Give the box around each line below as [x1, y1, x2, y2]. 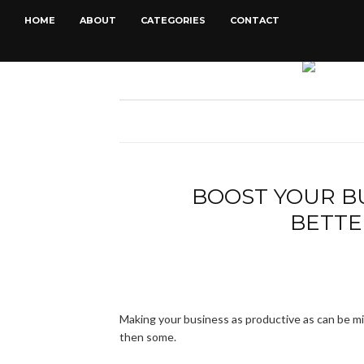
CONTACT [230, 15, 279, 26]
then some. [119, 329, 176, 344]
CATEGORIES [141, 15, 206, 26]
